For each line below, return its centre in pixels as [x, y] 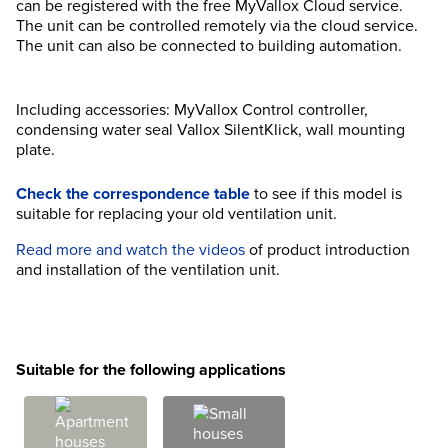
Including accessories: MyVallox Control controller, [192, 110]
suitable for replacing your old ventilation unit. [176, 214]
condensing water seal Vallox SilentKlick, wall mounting [210, 130]
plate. [35, 150]
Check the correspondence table [133, 194]
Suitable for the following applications [151, 370]
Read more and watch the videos [130, 250]
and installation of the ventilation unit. [148, 270]
